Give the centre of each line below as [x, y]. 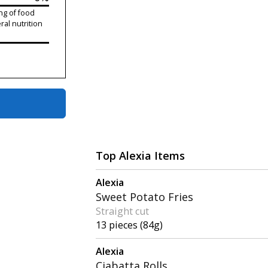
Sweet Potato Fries [145, 197]
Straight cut [123, 211]
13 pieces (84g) [130, 225]
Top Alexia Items [141, 156]
